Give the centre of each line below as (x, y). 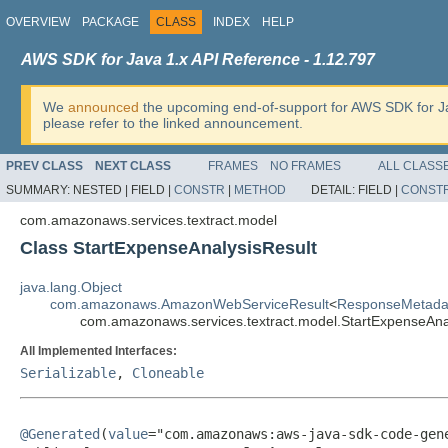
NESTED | (102, 190)
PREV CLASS (44, 166)
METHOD (260, 190)
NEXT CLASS (133, 166)
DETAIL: (334, 190)
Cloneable (168, 373)
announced (103, 107)
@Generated (60, 434)
